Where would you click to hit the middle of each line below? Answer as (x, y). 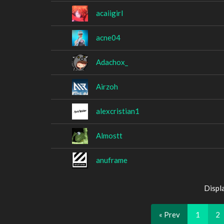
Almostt (109, 135)
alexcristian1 (118, 111)
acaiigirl (109, 13)
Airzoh (107, 86)
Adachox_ (112, 62)
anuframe (112, 160)
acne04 (108, 37)
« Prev (169, 214)
